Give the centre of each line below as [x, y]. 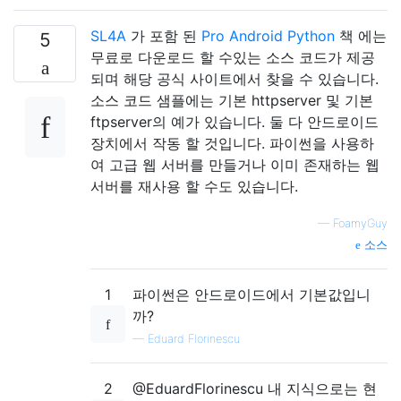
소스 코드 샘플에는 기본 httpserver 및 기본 [232, 100]
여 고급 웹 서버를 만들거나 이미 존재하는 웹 [235, 164]
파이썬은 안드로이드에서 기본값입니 [252, 294]
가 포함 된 [164, 35]
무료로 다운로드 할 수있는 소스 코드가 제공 [233, 57]
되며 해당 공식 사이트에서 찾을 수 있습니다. [235, 78]
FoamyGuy [360, 223]
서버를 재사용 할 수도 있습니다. [194, 186]
